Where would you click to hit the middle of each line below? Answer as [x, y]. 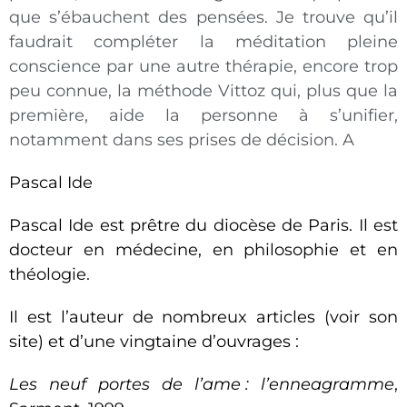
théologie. [50, 275]
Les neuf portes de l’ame [125, 385]
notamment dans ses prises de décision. [176, 140]
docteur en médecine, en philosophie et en [203, 250]
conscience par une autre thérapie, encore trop [203, 67]
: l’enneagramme [320, 385]
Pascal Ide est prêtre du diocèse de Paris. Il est [203, 226]
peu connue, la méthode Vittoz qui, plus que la [203, 91]
